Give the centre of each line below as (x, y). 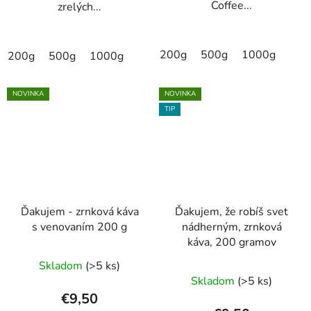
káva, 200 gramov (232, 243)
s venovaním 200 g (79, 227)
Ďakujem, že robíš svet (232, 212)
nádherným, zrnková (232, 227)
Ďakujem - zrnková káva (79, 212)
